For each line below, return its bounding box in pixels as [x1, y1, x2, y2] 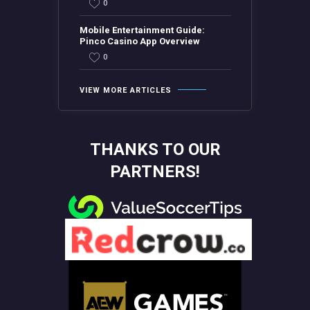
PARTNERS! [110, 161, 200, 181]
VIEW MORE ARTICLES [79, 86, 172, 95]
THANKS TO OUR [89, 139, 221, 159]
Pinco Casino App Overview [79, 36, 200, 47]
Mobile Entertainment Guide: [79, 25, 205, 36]
